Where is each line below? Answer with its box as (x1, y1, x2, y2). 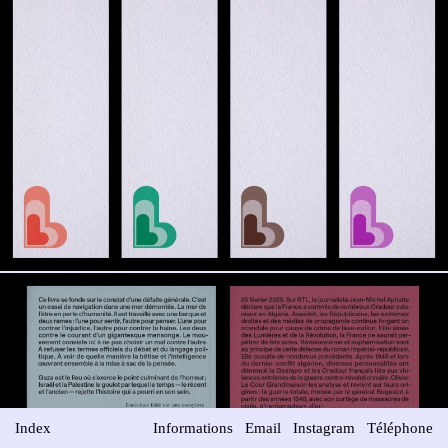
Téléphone (367, 420, 433, 437)
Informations (153, 420, 233, 437)
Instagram (293, 420, 355, 437)
